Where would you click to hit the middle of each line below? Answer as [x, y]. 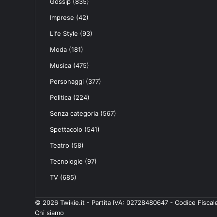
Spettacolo [66, 129]
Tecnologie [66, 161]
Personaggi [67, 81]
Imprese [62, 17]
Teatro [60, 145]
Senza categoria [74, 113]
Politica [61, 97]
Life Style [64, 33]
